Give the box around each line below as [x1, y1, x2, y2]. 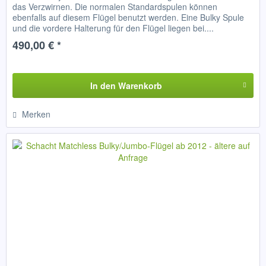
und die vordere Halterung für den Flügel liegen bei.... [12, 22, 214, 34]
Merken [22, 108, 51, 121]
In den [90, 80, 116, 92]
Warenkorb [118, 80, 162, 92]
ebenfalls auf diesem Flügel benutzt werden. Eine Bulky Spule [12, 11, 245, 24]
